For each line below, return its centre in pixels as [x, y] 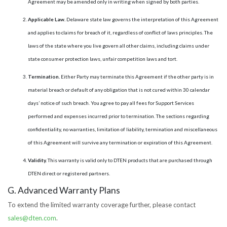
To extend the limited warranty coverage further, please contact [102, 205]
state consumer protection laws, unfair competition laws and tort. [103, 59]
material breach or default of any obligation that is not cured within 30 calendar [119, 90]
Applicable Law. [47, 19]
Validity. [37, 160]
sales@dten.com [32, 218]
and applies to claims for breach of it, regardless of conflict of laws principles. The [120, 32]
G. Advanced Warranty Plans [64, 190]
